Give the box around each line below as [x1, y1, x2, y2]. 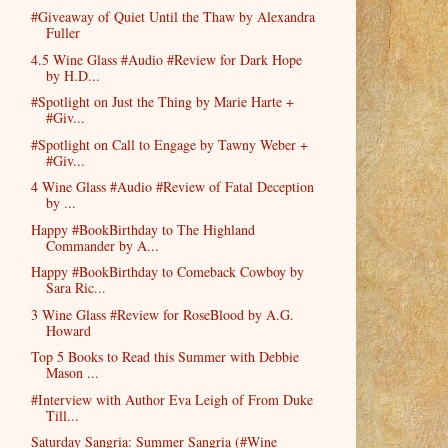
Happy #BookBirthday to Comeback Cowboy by [30, 262, 304, 282]
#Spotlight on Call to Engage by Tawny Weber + [30, 134, 308, 154]
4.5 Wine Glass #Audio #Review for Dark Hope [30, 49, 302, 69]
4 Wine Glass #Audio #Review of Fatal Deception [30, 177, 314, 197]
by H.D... [45, 65, 100, 85]
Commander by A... [45, 235, 159, 255]
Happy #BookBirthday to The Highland [30, 219, 255, 239]
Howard [45, 320, 91, 340]
